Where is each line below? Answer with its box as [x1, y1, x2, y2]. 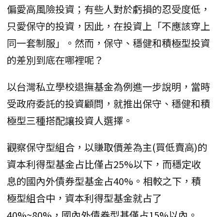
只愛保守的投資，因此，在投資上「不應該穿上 [7, 19, 210, 33]
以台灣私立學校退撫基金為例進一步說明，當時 [7, 79, 210, 94]
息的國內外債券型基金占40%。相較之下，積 [7, 174, 201, 188]
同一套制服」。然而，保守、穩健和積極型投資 [7, 36, 210, 50]
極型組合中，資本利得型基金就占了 [7, 191, 162, 205]
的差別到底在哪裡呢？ [7, 53, 104, 67]
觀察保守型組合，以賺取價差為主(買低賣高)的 [7, 140, 207, 155]
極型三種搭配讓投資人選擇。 [7, 113, 133, 128]
